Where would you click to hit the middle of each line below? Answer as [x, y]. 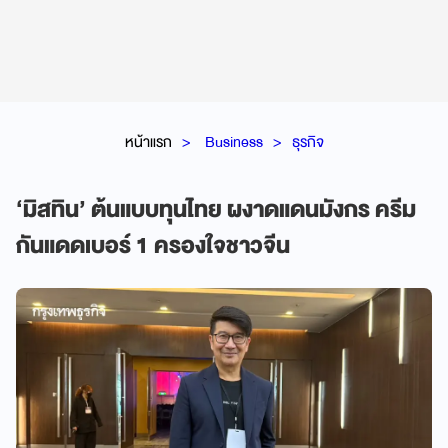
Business [233, 141]
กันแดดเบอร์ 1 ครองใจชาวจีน [153, 245]
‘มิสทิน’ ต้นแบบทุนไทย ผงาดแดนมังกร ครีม [216, 209]
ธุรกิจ [307, 141]
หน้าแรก [148, 141]
